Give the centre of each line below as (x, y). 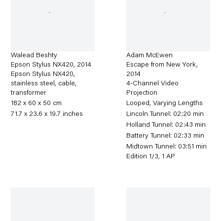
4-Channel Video (153, 84)
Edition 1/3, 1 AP (151, 157)
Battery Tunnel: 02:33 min (166, 136)
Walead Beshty (34, 55)
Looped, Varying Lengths (165, 103)
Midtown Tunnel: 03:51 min (167, 147)
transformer (29, 93)
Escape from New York (162, 65)
